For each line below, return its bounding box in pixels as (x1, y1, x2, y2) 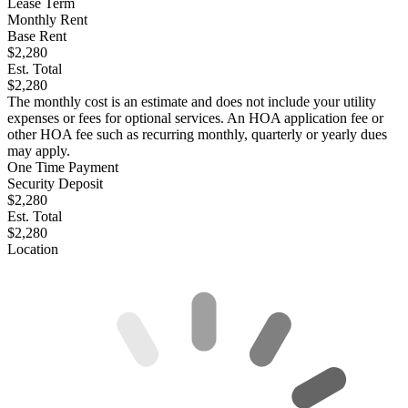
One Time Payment (7, 159, 118, 176)
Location (7, 241, 58, 258)
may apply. (7, 143, 70, 159)
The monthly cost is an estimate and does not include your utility (7, 94, 376, 110)
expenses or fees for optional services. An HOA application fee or (7, 110, 383, 127)
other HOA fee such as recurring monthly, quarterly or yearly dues (7, 127, 387, 143)
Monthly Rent (7, 12, 87, 28)
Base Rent (7, 28, 66, 45)
